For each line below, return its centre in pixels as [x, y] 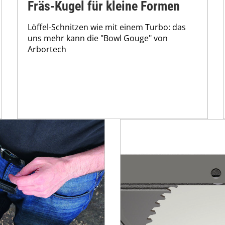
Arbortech [47, 49]
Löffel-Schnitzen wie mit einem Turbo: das [107, 27]
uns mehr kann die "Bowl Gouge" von [98, 38]
